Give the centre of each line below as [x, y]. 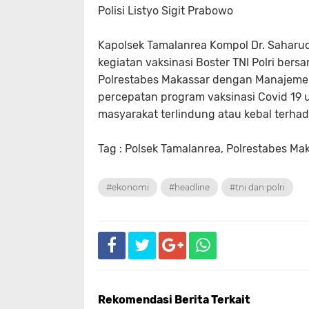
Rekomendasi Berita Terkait [174, 300]
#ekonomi [128, 187]
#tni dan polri [257, 187]
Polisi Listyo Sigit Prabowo [167, 11]
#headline [189, 187]
